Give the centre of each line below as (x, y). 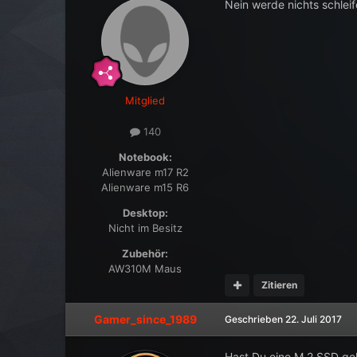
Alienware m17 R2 (145, 172)
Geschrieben (255, 319)
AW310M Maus (145, 268)
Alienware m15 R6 (145, 187)
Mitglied (145, 100)
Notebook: (145, 157)
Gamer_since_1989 (145, 319)
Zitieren (279, 285)
